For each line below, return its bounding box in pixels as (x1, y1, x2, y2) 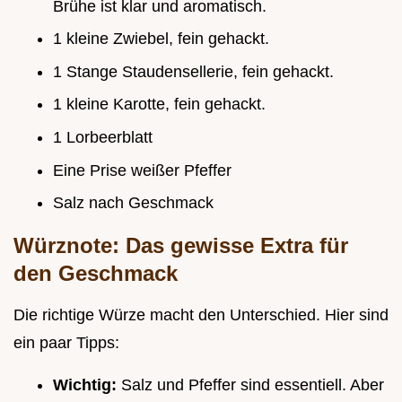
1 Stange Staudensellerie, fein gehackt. (53, 62, 334, 81)
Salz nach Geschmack (53, 194, 214, 213)
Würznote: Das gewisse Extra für (13, 233, 348, 258)
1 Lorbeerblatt (53, 127, 153, 146)
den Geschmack (13, 261, 178, 286)
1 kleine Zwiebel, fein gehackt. (53, 30, 269, 48)
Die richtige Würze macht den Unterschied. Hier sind (13, 306, 389, 325)
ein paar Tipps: (13, 334, 119, 353)
